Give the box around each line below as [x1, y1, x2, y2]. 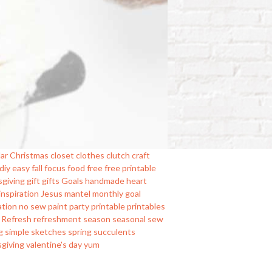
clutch [106, 149, 131, 160]
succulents [93, 226, 136, 237]
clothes [76, 149, 105, 160]
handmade [85, 175, 125, 186]
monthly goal [92, 188, 141, 199]
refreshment [33, 213, 82, 224]
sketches [31, 226, 67, 237]
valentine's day [26, 239, 83, 250]
